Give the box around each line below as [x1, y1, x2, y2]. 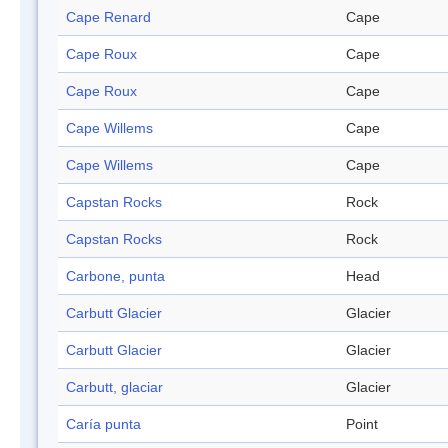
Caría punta [66, 416, 141, 433]
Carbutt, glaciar [66, 379, 163, 396]
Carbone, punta [66, 268, 165, 285]
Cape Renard [66, 9, 151, 26]
